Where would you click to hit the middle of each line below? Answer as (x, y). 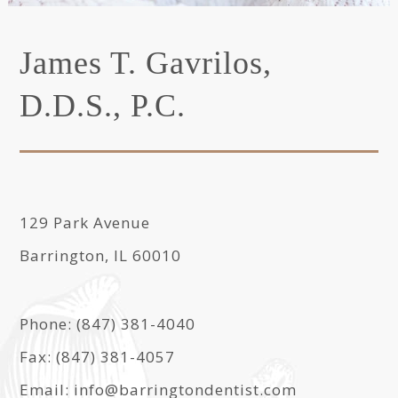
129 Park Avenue (85, 223)
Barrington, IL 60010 (101, 255)
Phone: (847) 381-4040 (108, 324)
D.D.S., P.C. (103, 106)
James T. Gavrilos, (146, 63)
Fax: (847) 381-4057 (98, 357)
